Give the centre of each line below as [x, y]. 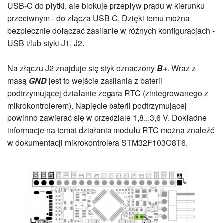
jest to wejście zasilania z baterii [105, 81]
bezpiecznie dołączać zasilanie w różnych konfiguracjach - [111, 31]
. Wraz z [181, 68]
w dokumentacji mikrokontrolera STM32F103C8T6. [98, 143]
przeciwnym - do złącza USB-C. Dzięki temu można [99, 18]
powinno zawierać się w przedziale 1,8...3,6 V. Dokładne [107, 118]
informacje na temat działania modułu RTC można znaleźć [111, 130]
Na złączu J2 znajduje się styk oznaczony [82, 68]
